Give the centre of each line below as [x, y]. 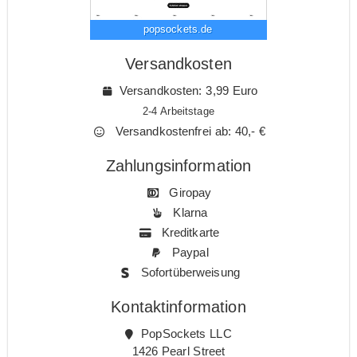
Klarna [188, 212]
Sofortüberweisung [188, 272]
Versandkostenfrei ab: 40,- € [188, 131]
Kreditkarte [188, 232]
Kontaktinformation [178, 306]
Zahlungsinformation [178, 165]
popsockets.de [178, 29]
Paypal [188, 252]
